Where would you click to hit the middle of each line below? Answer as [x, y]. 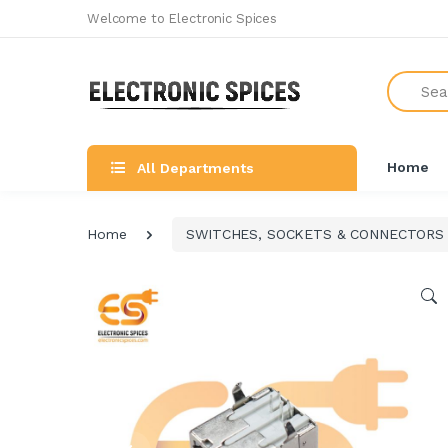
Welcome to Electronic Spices [182, 18]
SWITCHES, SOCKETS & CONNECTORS [315, 233]
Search [409, 80]
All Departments [195, 168]
